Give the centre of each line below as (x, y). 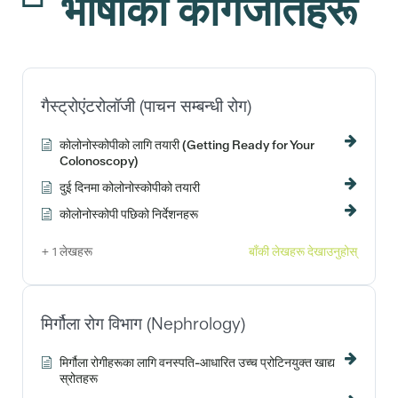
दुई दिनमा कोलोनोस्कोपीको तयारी (130, 187)
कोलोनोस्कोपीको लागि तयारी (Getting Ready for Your (187, 144)
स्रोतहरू (79, 378)
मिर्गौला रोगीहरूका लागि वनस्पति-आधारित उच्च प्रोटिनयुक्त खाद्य (197, 362)
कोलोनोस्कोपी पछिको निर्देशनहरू (129, 214)
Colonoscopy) (99, 160)
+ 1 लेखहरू (67, 251)
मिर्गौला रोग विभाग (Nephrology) (143, 323)
